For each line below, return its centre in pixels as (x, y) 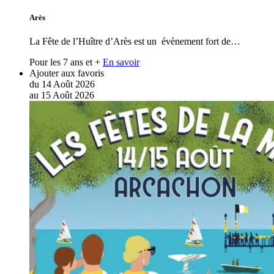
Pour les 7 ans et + (65, 62)
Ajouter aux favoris (67, 73)
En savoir (121, 62)
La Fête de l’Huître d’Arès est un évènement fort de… (135, 41)
